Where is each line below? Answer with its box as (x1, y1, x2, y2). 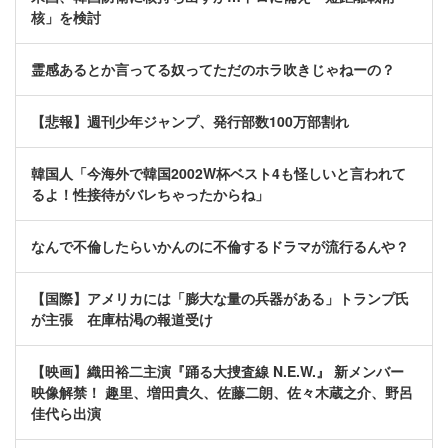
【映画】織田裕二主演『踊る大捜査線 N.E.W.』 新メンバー (31, 361, 404, 382)
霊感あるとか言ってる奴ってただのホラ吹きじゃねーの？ (31, 59, 395, 80)
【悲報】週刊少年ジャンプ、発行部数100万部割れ (31, 111, 349, 132)
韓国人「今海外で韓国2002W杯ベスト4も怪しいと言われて (31, 163, 406, 184)
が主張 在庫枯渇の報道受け (31, 309, 213, 330)
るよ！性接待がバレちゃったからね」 (31, 184, 269, 205)
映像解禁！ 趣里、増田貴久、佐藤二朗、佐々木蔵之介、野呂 (31, 382, 413, 403)
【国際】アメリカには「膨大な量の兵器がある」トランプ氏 (31, 288, 409, 309)
